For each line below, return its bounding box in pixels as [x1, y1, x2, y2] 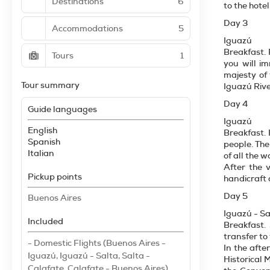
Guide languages [28, 104, 97, 115]
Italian [28, 148, 54, 159]
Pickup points [28, 171, 82, 182]
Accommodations [52, 22, 123, 34]
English [28, 125, 57, 136]
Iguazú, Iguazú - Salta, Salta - [28, 250, 150, 261]
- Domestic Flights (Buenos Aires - [28, 237, 166, 248]
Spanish [28, 136, 60, 147]
